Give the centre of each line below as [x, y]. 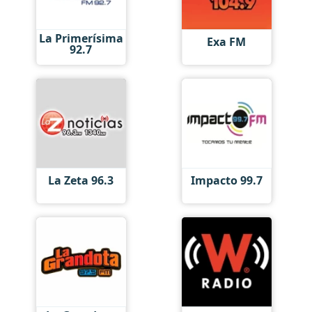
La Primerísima [81, 38]
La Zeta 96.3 [81, 181]
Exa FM [227, 42]
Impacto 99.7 [226, 181]
